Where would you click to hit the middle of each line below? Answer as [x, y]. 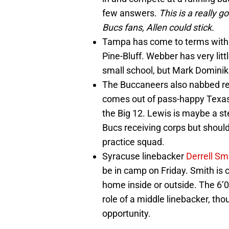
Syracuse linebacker [144, 156]
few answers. [131, 13]
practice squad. [133, 142]
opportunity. [127, 213]
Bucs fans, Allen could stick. [158, 27]
